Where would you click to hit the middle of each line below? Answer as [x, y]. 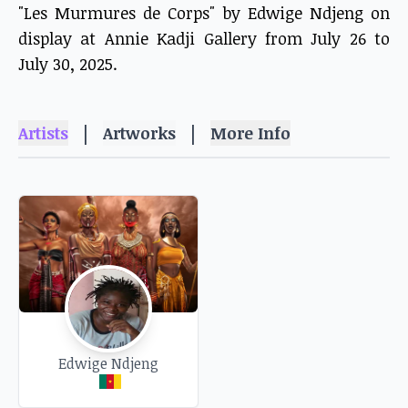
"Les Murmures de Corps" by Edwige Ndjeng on [204, 13]
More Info [250, 133]
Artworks [139, 133]
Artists [43, 133]
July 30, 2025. [68, 64]
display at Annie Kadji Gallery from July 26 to [204, 38]
